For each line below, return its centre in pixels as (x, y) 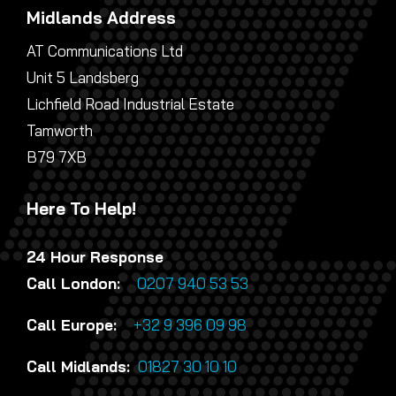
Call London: (80, 284)
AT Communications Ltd (104, 51)
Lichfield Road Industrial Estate (130, 104)
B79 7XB (56, 157)
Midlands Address (101, 18)
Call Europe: (78, 325)
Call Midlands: (80, 367)
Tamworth (59, 131)
